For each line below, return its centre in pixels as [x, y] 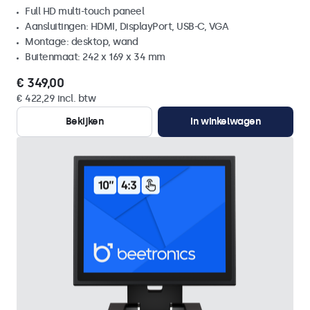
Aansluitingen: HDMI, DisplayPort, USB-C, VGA [127, 27]
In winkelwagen [226, 121]
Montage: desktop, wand [81, 42]
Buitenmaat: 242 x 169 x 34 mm [95, 57]
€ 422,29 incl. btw [56, 99]
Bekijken [84, 121]
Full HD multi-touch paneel [84, 11]
